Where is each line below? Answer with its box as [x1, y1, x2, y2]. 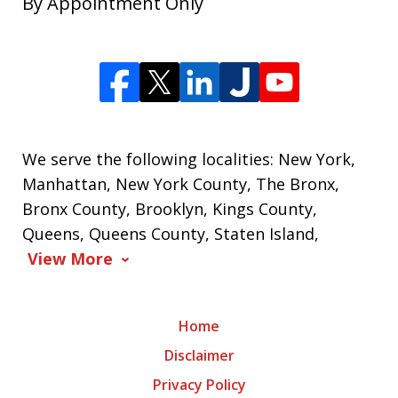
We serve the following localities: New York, [22, 148, 355, 171]
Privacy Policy [152, 375, 246, 395]
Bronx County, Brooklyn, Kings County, [22, 198, 317, 220]
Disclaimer [163, 346, 235, 366]
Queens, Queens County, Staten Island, [22, 223, 319, 245]
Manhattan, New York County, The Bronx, [22, 173, 339, 195]
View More [28, 248, 113, 270]
